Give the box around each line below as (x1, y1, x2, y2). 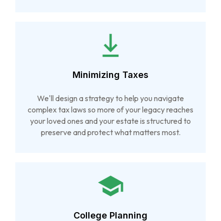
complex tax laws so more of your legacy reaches (28, 104, 193, 114)
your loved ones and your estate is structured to (30, 115, 191, 126)
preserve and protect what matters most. (40, 127, 181, 137)
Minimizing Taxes (73, 69, 148, 80)
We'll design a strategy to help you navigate (37, 93, 184, 103)
